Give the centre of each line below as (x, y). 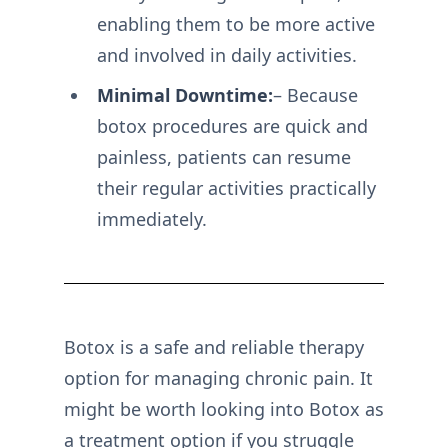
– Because (315, 95)
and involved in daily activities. (226, 55)
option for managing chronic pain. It (218, 378)
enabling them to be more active (235, 24)
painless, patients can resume (223, 157)
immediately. (151, 219)
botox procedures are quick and (232, 126)
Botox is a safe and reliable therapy (214, 347)
